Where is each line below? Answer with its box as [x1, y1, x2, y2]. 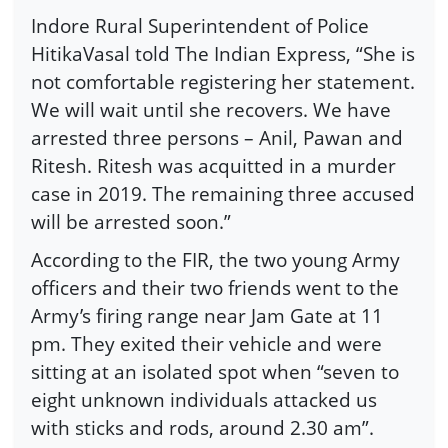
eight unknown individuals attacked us [31, 385, 377, 413]
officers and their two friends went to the [31, 273, 399, 301]
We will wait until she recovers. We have [31, 96, 391, 124]
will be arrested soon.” [31, 208, 231, 236]
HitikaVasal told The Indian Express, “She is [31, 40, 415, 68]
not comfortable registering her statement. [31, 68, 415, 96]
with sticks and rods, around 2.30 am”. [31, 413, 374, 441]
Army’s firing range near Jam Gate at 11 [31, 301, 383, 329]
